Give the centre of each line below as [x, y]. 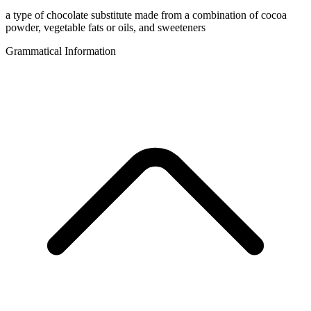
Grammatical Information [61, 51]
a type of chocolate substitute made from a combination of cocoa [146, 15]
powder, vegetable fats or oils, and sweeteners [106, 28]
